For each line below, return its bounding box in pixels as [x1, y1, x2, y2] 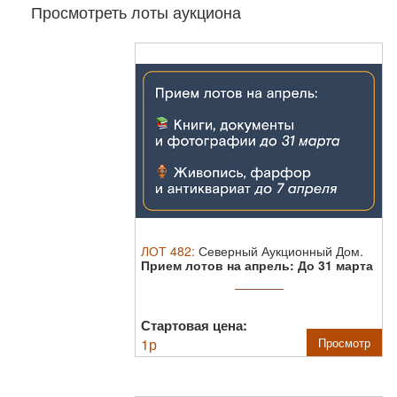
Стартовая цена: [141, 315, 247, 335]
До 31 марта [298, 256, 373, 274]
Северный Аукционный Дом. [198, 242, 363, 260]
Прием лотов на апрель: [141, 256, 298, 274]
